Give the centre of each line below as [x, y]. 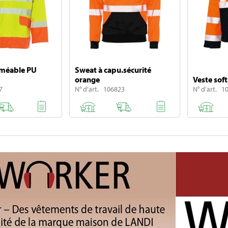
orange [87, 80]
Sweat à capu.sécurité [113, 70]
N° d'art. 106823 [99, 89]
